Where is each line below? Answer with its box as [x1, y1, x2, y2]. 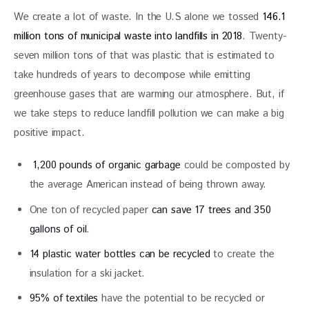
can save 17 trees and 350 [151, 202, 271, 217]
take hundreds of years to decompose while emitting [14, 67, 254, 82]
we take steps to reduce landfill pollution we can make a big [14, 106, 288, 121]
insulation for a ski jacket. [29, 266, 146, 281]
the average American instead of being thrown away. [29, 177, 267, 192]
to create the [210, 246, 275, 261]
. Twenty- [241, 28, 287, 43]
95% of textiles [29, 291, 99, 306]
